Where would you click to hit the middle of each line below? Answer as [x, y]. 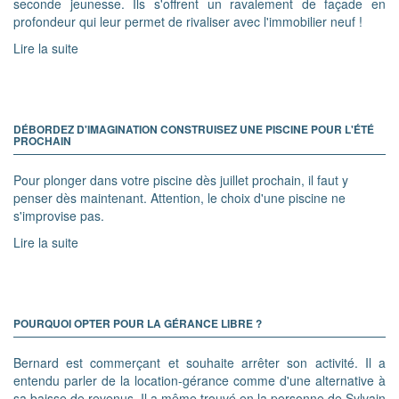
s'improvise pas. [59, 215]
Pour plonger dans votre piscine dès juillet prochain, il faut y [181, 179]
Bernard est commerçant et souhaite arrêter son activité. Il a [199, 362]
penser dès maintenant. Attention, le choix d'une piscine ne [179, 197]
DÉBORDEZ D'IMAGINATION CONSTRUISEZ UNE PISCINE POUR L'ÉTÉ [194, 129]
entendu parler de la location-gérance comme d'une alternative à [199, 380]
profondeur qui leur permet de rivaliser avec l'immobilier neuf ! [188, 21]
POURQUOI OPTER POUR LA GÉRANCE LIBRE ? [138, 323]
